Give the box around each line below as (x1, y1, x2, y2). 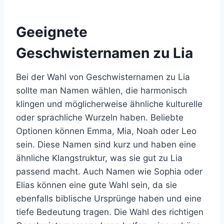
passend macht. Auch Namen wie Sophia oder (16, 166, 202, 176)
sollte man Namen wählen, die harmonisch (16, 85, 187, 95)
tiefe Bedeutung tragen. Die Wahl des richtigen (16, 207, 203, 217)
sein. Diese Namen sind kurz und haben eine (16, 139, 196, 149)
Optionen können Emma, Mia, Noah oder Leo (16, 126, 196, 136)
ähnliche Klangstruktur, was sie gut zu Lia (16, 153, 182, 163)
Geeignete (16, 23, 87, 40)
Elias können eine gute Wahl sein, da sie (16, 180, 177, 190)
